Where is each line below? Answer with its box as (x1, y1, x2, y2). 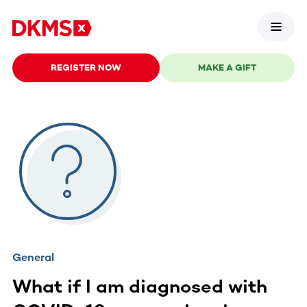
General (12, 250, 54, 264)
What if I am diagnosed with (12, 275, 267, 297)
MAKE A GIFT (198, 62, 256, 73)
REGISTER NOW (51, 62, 121, 73)
